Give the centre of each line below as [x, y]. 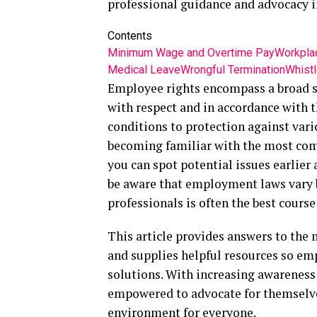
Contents [130, 36]
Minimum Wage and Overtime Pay [191, 53]
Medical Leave [144, 70]
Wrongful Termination [233, 70]
